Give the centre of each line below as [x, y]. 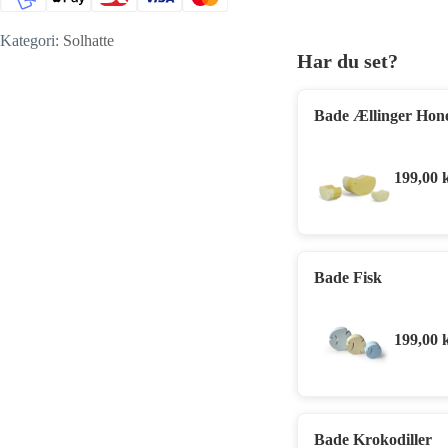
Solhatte [88, 40]
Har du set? [347, 60]
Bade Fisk [348, 277]
